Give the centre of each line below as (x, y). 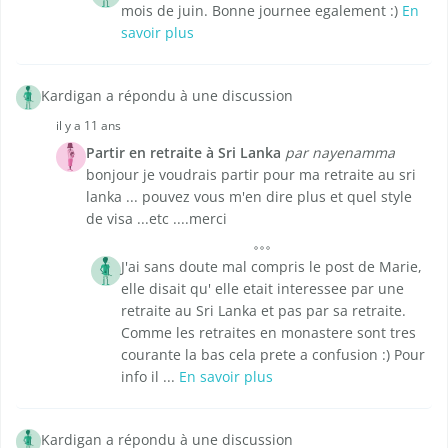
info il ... (150, 377)
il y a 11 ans (88, 126)
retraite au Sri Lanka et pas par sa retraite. (263, 311)
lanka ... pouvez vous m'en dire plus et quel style (249, 197)
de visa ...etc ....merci (156, 219)
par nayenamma (340, 153)
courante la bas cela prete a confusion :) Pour (273, 355)
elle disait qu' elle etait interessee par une (262, 289)
